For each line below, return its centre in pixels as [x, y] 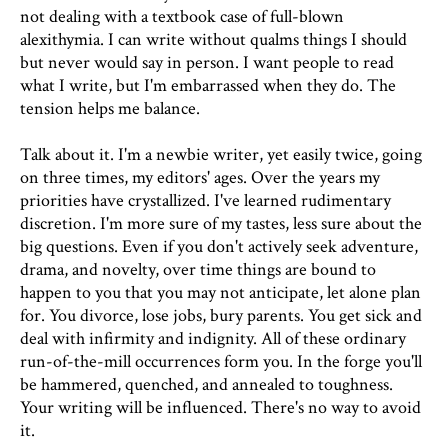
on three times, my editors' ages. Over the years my [200, 177]
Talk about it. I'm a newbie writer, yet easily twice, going [221, 154]
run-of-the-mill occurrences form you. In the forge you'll [221, 361]
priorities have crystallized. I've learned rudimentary [205, 200]
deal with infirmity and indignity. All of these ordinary [213, 338]
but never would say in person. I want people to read [207, 62]
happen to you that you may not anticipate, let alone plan [220, 292]
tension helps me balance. [110, 108]
